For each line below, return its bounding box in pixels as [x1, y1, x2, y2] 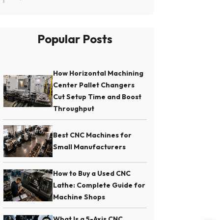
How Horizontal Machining [53, 69, 144, 78]
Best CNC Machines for [53, 131, 132, 140]
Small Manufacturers [53, 142, 126, 152]
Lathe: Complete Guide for [53, 181, 146, 190]
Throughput [53, 104, 95, 113]
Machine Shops [53, 192, 106, 202]
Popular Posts [37, 31, 112, 47]
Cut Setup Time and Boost [53, 92, 142, 102]
